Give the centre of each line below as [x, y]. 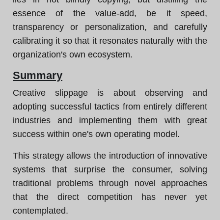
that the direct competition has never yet [110, 197]
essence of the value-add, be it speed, [110, 13]
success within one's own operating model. [96, 134]
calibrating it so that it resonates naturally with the [110, 41]
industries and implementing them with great [110, 120]
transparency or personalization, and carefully [110, 27]
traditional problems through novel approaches [110, 183]
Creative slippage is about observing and [110, 93]
